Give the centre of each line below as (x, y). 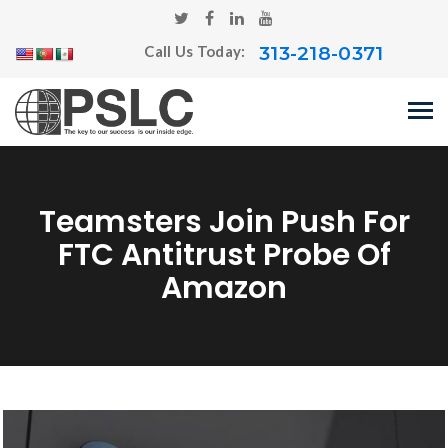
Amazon (224, 288)
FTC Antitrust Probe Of (224, 255)
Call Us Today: (196, 51)
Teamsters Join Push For (224, 222)
